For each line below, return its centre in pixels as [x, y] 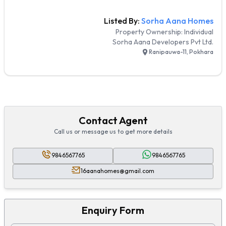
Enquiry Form [113, 210]
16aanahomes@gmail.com [118, 171]
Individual [199, 32]
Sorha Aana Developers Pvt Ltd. [163, 42]
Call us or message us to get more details [113, 131]
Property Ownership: [150, 32]
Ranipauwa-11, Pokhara [181, 52]
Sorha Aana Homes [177, 20]
